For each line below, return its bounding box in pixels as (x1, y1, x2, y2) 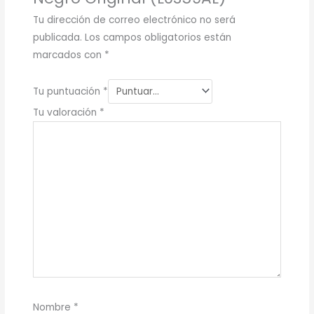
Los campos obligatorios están (84, 30, 231, 44)
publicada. (32, 30, 82, 44)
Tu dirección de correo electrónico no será (32, 13, 235, 27)
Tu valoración (32, 106, 100, 120)
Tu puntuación (32, 84, 103, 98)
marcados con (32, 48, 104, 62)
